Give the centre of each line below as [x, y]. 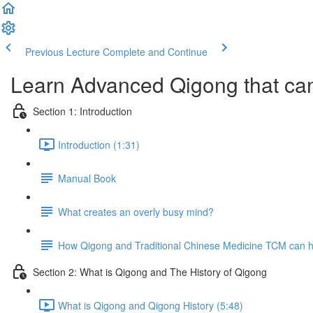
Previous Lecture [63, 52]
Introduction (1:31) [99, 144]
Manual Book [87, 178]
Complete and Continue [155, 52]
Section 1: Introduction [82, 111]
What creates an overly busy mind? [136, 211]
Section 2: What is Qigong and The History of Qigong [150, 271]
